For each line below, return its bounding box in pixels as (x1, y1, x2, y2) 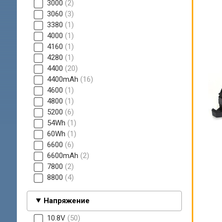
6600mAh (47, 151, 80, 161)
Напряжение (44, 196, 90, 205)
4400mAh (47, 75, 80, 84)
